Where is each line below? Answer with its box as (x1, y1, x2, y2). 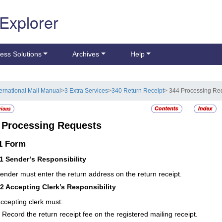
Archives (72, 50, 100, 58)
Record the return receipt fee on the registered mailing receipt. (2, 210, 198, 219)
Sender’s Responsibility (5, 155, 86, 164)
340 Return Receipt (111, 88, 165, 94)
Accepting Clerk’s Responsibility (5, 183, 116, 191)
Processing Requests (1, 120, 102, 131)
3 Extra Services (64, 88, 109, 94)
